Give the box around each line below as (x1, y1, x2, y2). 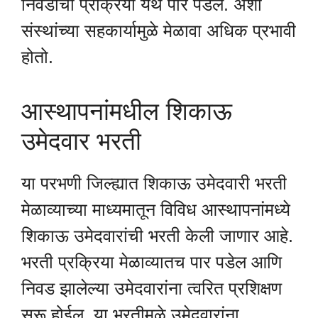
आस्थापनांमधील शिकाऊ (21, 97, 232, 126)
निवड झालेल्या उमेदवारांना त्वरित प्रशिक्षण (21, 278, 282, 299)
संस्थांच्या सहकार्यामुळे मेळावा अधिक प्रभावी (21, 20, 296, 40)
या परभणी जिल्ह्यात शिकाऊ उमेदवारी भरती (21, 173, 287, 194)
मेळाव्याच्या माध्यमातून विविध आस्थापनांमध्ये (21, 199, 290, 220)
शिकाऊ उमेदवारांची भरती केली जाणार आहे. (21, 226, 293, 246)
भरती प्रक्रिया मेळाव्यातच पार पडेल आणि (21, 252, 282, 273)
